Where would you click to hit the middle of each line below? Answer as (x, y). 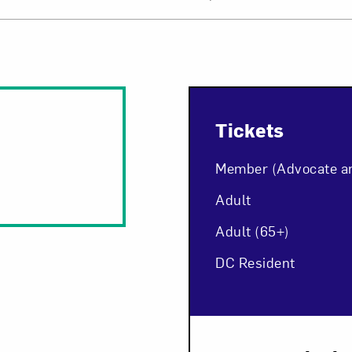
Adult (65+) (253, 231)
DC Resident (255, 262)
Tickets (250, 130)
